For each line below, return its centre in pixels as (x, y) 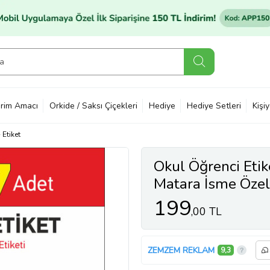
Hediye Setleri (214, 105)
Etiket (11, 134)
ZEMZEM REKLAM (181, 250)
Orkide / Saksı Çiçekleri (93, 105)
